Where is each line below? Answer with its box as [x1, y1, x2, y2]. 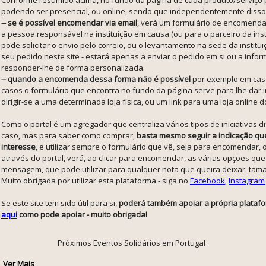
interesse [1, 141, 36, 152]
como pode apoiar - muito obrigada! [17, 208, 147, 220]
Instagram [229, 175, 265, 186]
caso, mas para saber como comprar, [1, 129, 137, 141]
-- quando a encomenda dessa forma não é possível [1, 73, 191, 84]
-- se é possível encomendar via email [1, 17, 137, 28]
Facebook [190, 175, 225, 186]
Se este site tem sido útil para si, [1, 197, 119, 208]
